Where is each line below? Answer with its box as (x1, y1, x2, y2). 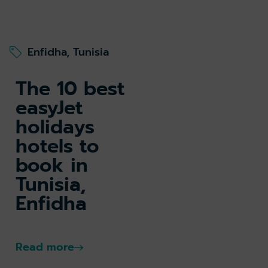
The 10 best (16, 74, 124, 104)
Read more (16, 239, 74, 256)
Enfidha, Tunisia (28, 43, 109, 60)
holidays (16, 112, 95, 142)
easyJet (16, 93, 83, 123)
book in (16, 151, 88, 181)
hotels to (16, 132, 99, 162)
